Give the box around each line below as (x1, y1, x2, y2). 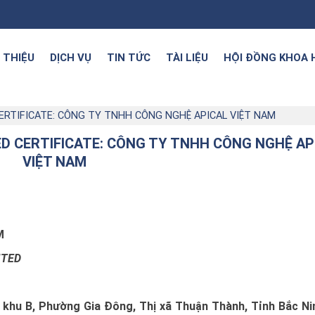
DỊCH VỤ (50, 51, 91, 64)
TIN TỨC (107, 51, 150, 64)
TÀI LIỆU (166, 51, 208, 64)
